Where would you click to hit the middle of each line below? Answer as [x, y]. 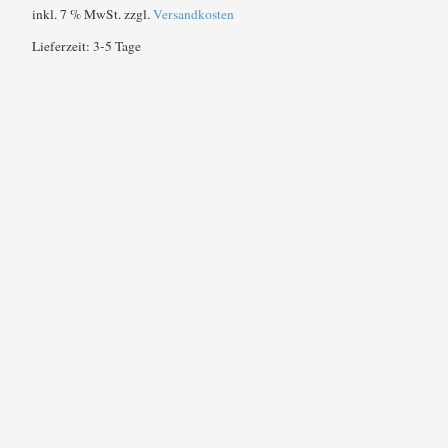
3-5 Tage [116, 46]
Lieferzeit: [62, 46]
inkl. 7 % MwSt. [76, 13]
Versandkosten [193, 13]
